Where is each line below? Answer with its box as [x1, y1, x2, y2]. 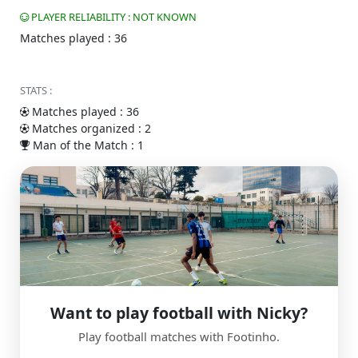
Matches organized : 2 [29, 121, 151, 136]
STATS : [20, 83, 52, 97]
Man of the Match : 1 [30, 137, 144, 153]
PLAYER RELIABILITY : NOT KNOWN [29, 10, 197, 24]
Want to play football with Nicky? [50, 302, 308, 324]
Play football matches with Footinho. [78, 328, 280, 344]
